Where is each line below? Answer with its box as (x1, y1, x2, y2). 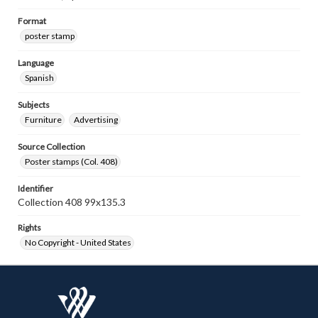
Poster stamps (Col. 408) (25, 156, 118, 167)
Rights (18, 222, 41, 233)
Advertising (74, 114, 118, 125)
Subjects (18, 99, 50, 110)
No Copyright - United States (25, 237, 131, 248)
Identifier (18, 183, 53, 194)
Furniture (25, 114, 62, 125)
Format (18, 16, 46, 26)
